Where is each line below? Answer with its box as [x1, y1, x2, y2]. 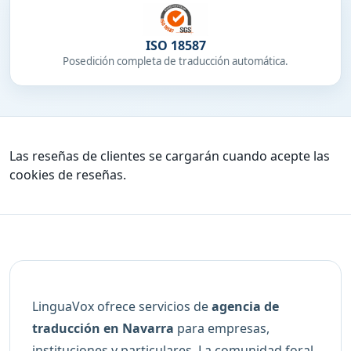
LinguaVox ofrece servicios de [32, 297, 212, 315]
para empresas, [174, 319, 270, 337]
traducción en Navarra [32, 319, 174, 337]
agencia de [212, 297, 279, 315]
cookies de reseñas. [9, 165, 126, 183]
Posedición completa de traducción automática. [63, 54, 288, 69]
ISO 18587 [145, 37, 206, 55]
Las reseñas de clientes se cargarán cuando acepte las [9, 147, 330, 165]
